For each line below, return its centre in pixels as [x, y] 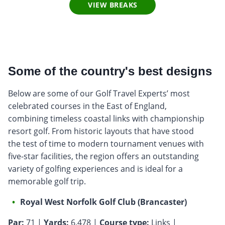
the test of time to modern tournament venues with [106, 143]
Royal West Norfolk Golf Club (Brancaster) [103, 202]
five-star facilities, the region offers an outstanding [103, 156]
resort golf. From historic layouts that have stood [101, 131]
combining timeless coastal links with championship [106, 118]
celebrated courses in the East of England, [87, 106]
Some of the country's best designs [110, 71]
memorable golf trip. [47, 181]
